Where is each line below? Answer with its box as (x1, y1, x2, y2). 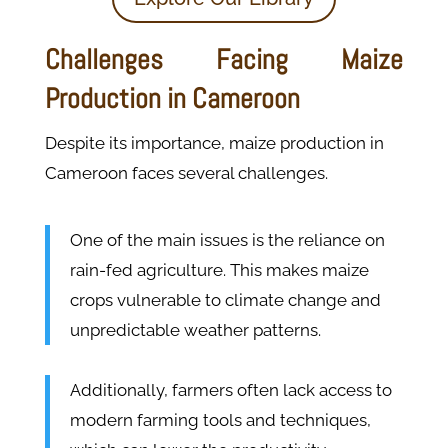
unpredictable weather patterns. (69, 320, 325, 341)
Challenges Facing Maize (44, 42, 404, 78)
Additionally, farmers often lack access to (69, 380, 392, 401)
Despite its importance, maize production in (44, 133, 384, 154)
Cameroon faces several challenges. (44, 163, 332, 184)
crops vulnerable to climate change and (69, 290, 381, 311)
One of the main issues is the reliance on (69, 230, 385, 251)
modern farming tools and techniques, (69, 410, 371, 431)
